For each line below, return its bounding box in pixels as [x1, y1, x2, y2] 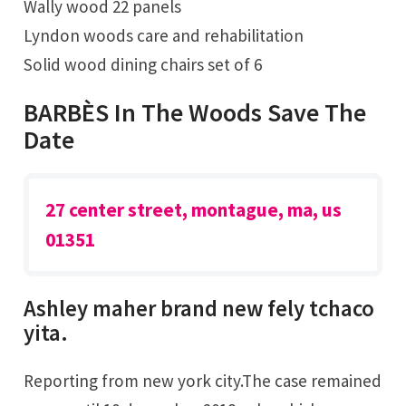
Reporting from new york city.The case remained [24, 369, 34, 391]
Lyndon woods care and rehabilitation [24, 24, 304, 46]
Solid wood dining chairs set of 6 [24, 53, 263, 75]
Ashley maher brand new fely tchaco [24, 295, 375, 324]
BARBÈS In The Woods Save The [24, 96, 367, 130]
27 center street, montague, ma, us [45, 198, 343, 223]
